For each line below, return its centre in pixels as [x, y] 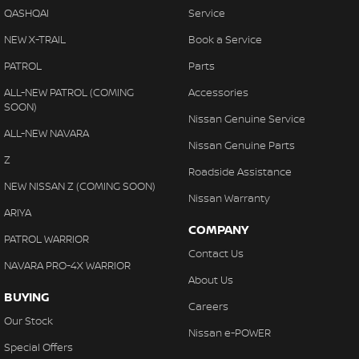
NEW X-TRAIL [35, 39]
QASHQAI [26, 13]
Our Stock [28, 321]
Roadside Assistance [240, 171]
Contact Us [216, 253]
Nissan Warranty [229, 198]
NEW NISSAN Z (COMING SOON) [80, 186]
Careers [208, 306]
